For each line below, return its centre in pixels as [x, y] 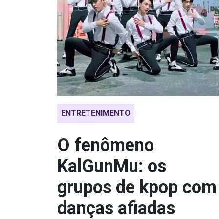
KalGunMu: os [112, 166]
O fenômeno [106, 145]
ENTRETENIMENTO [96, 113]
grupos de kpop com [137, 187]
